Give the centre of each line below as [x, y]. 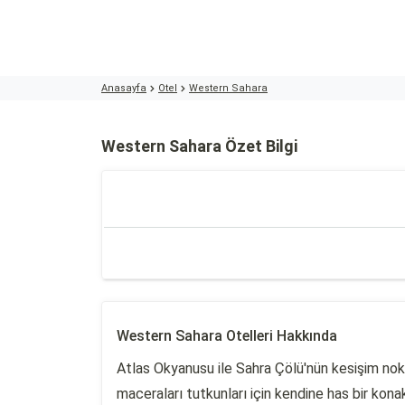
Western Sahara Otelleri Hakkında [227, 336]
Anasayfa [124, 88]
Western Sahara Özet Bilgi [199, 146]
